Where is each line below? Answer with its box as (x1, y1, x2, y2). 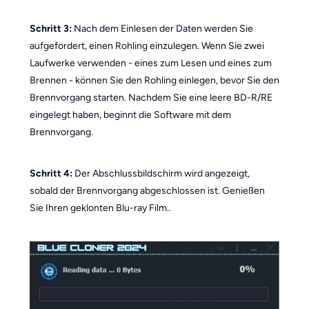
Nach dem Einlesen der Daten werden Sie (71, 22, 253, 34)
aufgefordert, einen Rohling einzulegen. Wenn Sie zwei (29, 39, 264, 52)
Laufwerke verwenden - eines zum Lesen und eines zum (29, 57, 272, 69)
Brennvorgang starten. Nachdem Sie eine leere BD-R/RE (29, 91, 272, 103)
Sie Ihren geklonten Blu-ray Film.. (29, 201, 171, 214)
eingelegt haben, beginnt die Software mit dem (29, 108, 231, 121)
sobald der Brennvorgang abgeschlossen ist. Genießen (29, 184, 265, 197)
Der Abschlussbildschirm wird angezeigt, (72, 167, 250, 179)
